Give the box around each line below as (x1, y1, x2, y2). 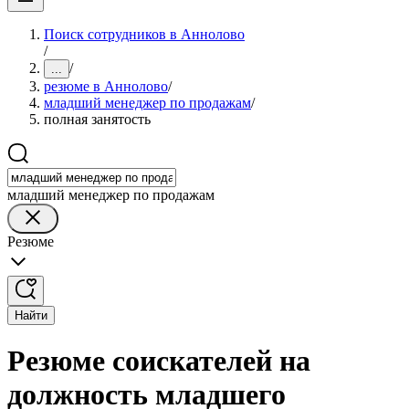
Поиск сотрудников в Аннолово (44, 26, 245, 42)
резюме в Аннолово (44, 79, 168, 94)
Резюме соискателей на (7, 344, 310, 378)
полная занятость (44, 111, 151, 127)
